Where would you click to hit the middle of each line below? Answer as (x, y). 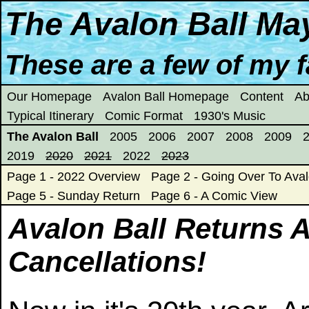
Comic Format (144, 116)
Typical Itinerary (50, 116)
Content (262, 97)
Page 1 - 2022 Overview (73, 177)
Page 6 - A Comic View (214, 196)
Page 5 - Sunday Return (73, 196)
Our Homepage (49, 97)
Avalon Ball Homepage (166, 97)
